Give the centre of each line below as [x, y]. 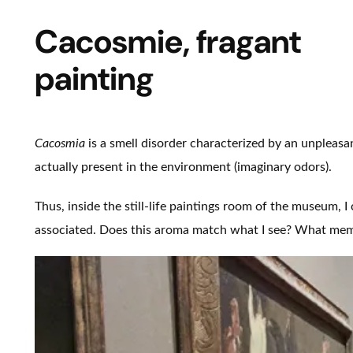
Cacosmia [61, 144]
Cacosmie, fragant [167, 42]
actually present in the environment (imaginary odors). [183, 167]
